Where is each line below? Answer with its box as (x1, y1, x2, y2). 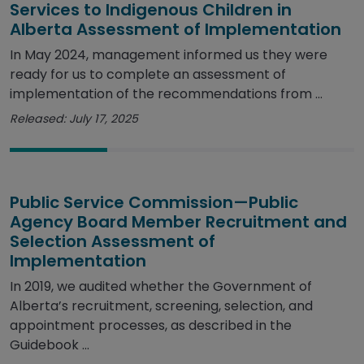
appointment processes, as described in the (10, 316, 292, 336)
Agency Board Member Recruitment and (10, 210, 347, 234)
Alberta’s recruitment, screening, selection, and (10, 297, 313, 316)
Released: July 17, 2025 (10, 110, 138, 128)
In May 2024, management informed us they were (10, 45, 327, 65)
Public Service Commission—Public (10, 191, 298, 214)
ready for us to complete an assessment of (10, 65, 286, 84)
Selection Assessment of (10, 230, 215, 253)
